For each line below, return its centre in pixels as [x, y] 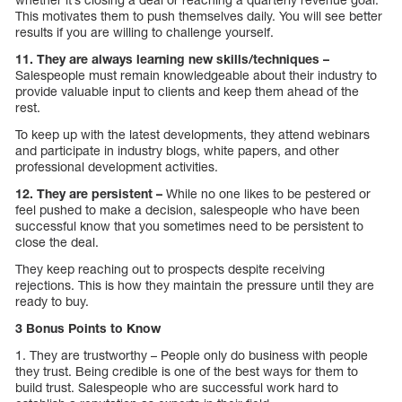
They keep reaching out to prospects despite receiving [170, 269]
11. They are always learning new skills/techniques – [172, 59]
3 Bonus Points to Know [88, 328]
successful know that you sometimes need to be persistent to [189, 226]
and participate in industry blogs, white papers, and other [177, 151]
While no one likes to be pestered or [267, 194]
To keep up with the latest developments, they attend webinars [192, 135]
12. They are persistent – [89, 194]
